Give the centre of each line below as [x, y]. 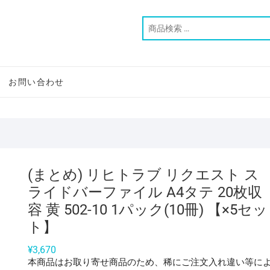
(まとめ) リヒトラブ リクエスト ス [143, 175]
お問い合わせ [36, 82]
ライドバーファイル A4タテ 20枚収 [145, 192]
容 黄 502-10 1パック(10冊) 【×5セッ [148, 210]
